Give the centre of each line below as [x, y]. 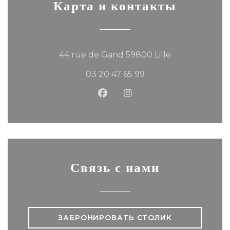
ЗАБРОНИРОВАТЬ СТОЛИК [115, 218]
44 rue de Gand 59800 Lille [115, 55]
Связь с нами [115, 167]
